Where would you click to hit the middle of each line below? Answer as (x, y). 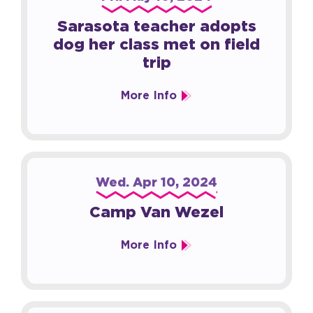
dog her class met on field (156, 44)
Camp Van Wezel (156, 212)
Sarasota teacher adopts (156, 26)
